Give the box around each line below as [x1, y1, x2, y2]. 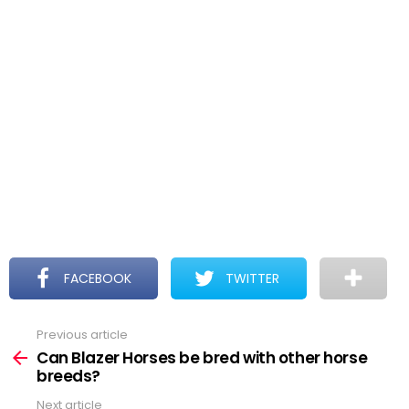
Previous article [37, 326, 128, 343]
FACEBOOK [64, 269, 132, 288]
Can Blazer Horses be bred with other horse [37, 346, 368, 369]
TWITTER [225, 269, 280, 288]
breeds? [37, 364, 101, 387]
